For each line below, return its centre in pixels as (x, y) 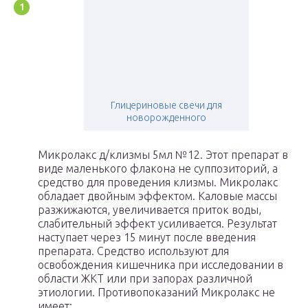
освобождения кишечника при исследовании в (161, 265)
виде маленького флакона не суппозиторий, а (158, 169)
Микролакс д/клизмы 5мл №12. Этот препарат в (163, 155)
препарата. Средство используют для (133, 251)
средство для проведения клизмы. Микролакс (158, 183)
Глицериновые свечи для (166, 106)
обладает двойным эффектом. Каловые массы (157, 196)
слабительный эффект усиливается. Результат (157, 224)
